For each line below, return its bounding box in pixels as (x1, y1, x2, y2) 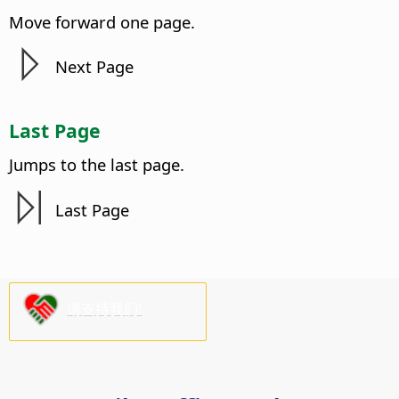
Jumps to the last (9, 153, 142, 176)
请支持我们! (67, 298, 142, 319)
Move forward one (9, 10, 153, 33)
